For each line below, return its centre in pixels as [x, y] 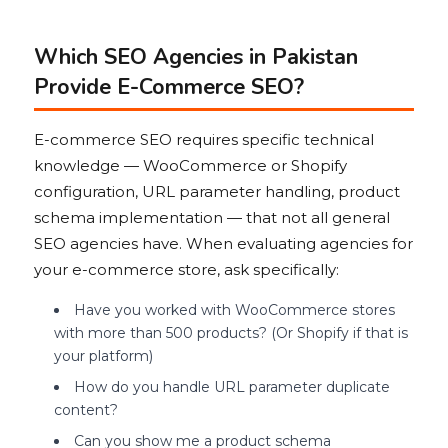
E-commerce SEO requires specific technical [204, 140]
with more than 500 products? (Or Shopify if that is [231, 333]
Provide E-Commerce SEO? [169, 87]
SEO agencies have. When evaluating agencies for [223, 244]
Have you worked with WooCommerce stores [234, 310]
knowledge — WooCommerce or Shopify [190, 166]
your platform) [103, 356]
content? [86, 410]
